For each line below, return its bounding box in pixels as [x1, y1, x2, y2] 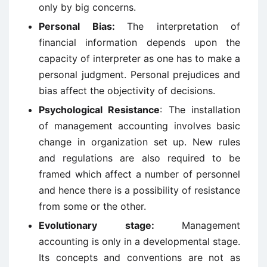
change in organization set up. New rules [39, 136, 240, 148]
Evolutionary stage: [39, 219, 182, 231]
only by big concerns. [39, 1, 136, 13]
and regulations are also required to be [39, 152, 240, 164]
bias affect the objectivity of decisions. [39, 85, 215, 97]
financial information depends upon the [39, 36, 240, 48]
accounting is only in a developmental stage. [39, 235, 240, 247]
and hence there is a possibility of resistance [39, 184, 240, 196]
